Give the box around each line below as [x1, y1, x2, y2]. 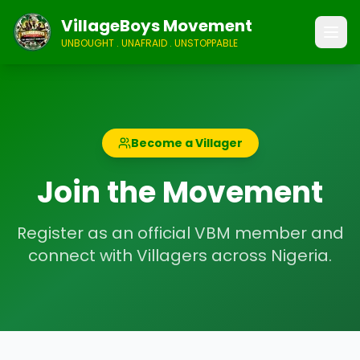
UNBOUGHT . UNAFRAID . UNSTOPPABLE [61, 36, 238, 50]
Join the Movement [37, 172, 323, 213]
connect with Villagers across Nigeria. [28, 244, 332, 267]
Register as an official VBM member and [16, 222, 344, 244]
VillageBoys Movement [61, 14, 252, 37]
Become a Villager [130, 135, 243, 151]
